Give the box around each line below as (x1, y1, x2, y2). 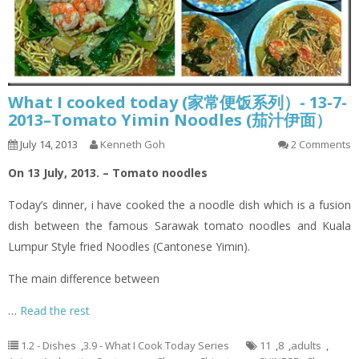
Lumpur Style (8, 239, 79, 254)
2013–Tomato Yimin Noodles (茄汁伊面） (8, 109, 332, 131)
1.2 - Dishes (21, 338, 76, 353)
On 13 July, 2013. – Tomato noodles (8, 165, 208, 180)
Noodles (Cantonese (103, 239, 216, 254)
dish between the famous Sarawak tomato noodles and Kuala (8, 218, 351, 233)
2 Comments (291, 137, 351, 151)
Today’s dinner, (8, 197, 91, 212)
